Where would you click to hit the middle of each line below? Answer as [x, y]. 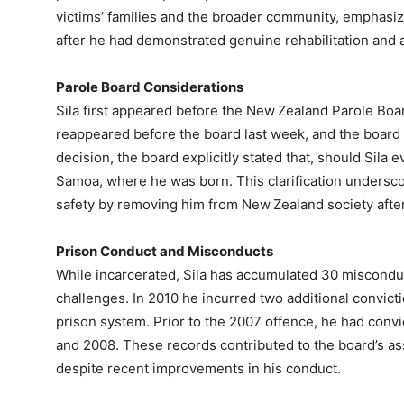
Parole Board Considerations [150, 87]
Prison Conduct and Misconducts [165, 251]
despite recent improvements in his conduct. [198, 368]
